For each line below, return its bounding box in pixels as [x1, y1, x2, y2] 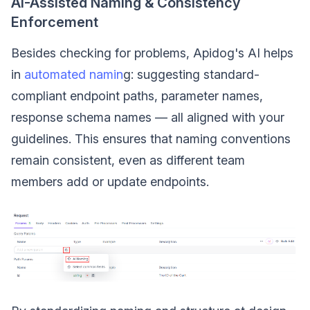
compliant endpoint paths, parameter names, [11, 89, 263, 104]
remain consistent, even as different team [11, 153, 245, 168]
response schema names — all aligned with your [11, 110, 284, 125]
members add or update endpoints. [11, 174, 209, 190]
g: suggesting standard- [123, 67, 259, 82]
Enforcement [11, 14, 98, 31]
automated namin [24, 67, 123, 82]
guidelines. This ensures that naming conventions [11, 131, 291, 147]
